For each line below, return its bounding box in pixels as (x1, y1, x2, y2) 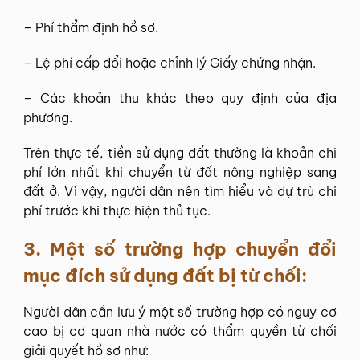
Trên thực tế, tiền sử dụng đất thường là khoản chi (23, 145, 337, 161)
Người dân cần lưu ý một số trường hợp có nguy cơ (23, 304, 337, 320)
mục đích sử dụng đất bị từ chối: (23, 264, 307, 287)
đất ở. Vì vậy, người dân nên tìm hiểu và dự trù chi (23, 183, 337, 199)
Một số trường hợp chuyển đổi (50, 238, 337, 260)
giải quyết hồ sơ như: (23, 342, 149, 358)
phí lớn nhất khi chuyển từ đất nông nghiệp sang (23, 164, 337, 180)
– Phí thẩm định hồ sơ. (23, 19, 158, 35)
